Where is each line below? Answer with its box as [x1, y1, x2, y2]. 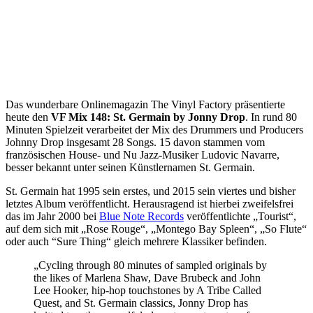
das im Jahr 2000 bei [6, 210, 99, 222]
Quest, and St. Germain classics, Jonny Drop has [34, 296, 248, 309]
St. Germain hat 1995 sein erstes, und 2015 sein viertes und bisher [6, 184, 296, 197]
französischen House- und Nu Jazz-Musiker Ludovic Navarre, [6, 148, 279, 161]
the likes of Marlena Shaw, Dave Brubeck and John [34, 271, 261, 284]
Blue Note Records [99, 210, 184, 222]
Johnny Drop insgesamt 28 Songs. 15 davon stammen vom [6, 136, 265, 148]
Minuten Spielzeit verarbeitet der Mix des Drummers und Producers [6, 123, 303, 136]
